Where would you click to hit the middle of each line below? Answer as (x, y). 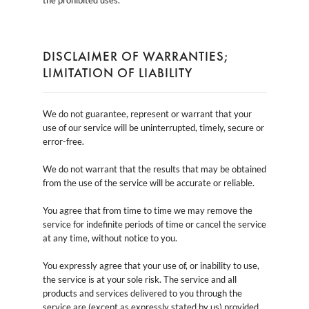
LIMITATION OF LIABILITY (117, 72)
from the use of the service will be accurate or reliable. (148, 182)
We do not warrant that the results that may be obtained (154, 169)
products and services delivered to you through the (142, 293)
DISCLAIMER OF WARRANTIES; (136, 56)
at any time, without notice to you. (110, 238)
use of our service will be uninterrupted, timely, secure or (153, 127)
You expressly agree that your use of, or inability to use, (151, 265)
